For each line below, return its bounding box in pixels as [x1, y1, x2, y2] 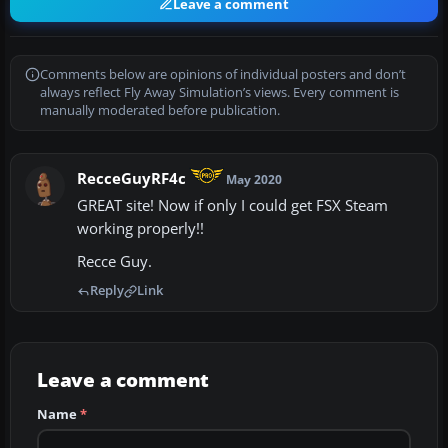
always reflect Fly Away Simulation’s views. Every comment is [40, 84, 399, 102]
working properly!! [77, 219, 204, 239]
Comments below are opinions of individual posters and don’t [40, 66, 406, 84]
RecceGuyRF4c [77, 169, 186, 189]
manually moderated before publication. [40, 102, 280, 120]
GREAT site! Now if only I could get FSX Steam [77, 196, 388, 216]
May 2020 [226, 171, 283, 189]
